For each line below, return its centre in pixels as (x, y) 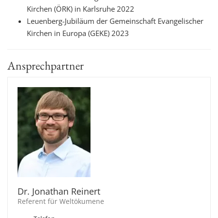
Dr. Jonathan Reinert (59, 191)
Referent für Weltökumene (61, 201)
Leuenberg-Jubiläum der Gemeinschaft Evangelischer (115, 21)
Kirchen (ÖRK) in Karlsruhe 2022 (81, 9)
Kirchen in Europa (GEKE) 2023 (78, 33)
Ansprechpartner (45, 65)
